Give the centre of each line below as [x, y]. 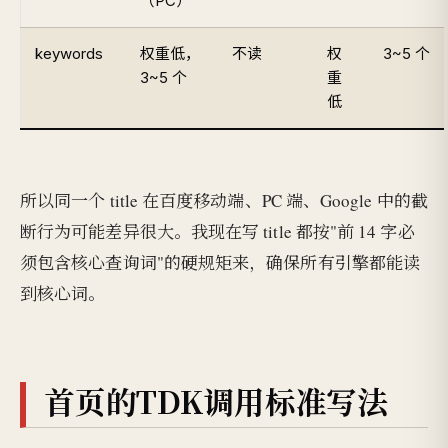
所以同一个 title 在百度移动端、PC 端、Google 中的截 [224, 200]
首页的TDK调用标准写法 [216, 401]
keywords [69, 53]
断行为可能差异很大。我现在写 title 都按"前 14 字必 [217, 231]
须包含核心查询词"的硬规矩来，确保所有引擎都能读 [220, 262]
